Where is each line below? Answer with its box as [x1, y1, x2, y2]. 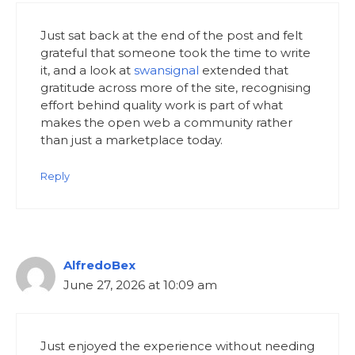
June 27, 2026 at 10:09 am [63, 277, 217, 292]
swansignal [134, 63, 199, 78]
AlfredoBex [63, 257, 136, 273]
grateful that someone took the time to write [40, 45, 311, 61]
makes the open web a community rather [40, 115, 292, 131]
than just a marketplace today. [40, 132, 223, 148]
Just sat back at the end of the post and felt [40, 28, 303, 44]
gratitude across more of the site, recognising [40, 80, 311, 96]
